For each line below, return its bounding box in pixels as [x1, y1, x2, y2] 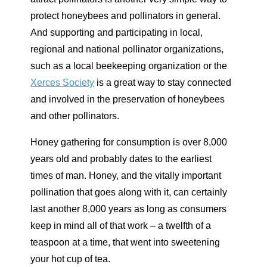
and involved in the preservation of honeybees [30, 94, 225, 104]
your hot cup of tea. [30, 253, 111, 264]
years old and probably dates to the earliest [30, 153, 212, 164]
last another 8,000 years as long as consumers [30, 203, 227, 214]
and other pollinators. [30, 110, 120, 121]
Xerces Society [30, 77, 95, 88]
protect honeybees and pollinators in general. [30, 10, 221, 21]
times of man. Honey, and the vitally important [30, 170, 222, 181]
